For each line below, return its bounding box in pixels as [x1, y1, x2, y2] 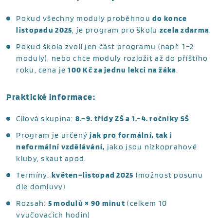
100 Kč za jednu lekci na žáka [68, 65, 177, 74]
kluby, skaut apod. [16, 153, 87, 163]
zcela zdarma [159, 25, 210, 35]
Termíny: [16, 170, 52, 180]
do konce [152, 13, 187, 23]
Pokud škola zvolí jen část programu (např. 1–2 [16, 41, 194, 51]
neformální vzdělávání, [16, 142, 105, 151]
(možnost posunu [133, 170, 203, 180]
